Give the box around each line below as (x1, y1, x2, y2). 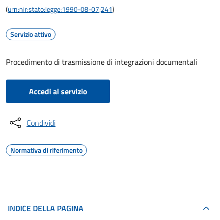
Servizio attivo (10, 29, 51, 39)
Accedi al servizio (28, 85, 87, 97)
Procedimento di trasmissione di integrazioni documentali (6, 56, 197, 68)
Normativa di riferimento (10, 145, 82, 155)
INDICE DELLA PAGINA (8, 202, 83, 214)
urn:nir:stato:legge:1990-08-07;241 (8, 4, 112, 14)
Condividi (27, 117, 55, 129)
